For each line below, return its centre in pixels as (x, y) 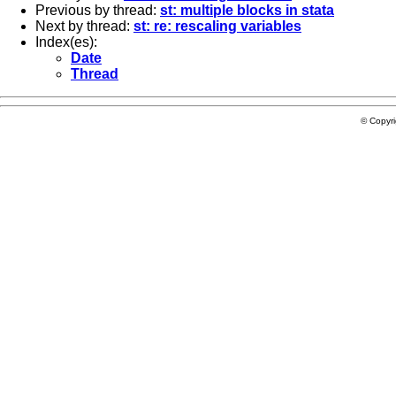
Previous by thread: (98, 10)
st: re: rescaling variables (217, 26)
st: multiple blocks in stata (247, 10)
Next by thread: (84, 26)
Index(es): (66, 42)
